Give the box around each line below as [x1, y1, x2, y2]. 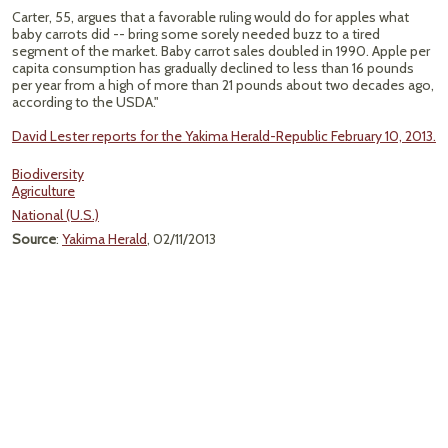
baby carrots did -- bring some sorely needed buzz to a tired [12, 25, 380, 43]
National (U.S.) [12, 206, 99, 224]
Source [12, 230, 56, 248]
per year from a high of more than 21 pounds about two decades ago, [12, 76, 434, 94]
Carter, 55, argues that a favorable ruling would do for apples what [12, 8, 409, 26]
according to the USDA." [12, 93, 159, 111]
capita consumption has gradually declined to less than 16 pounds [12, 59, 414, 77]
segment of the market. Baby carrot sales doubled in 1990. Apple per [12, 42, 430, 60]
